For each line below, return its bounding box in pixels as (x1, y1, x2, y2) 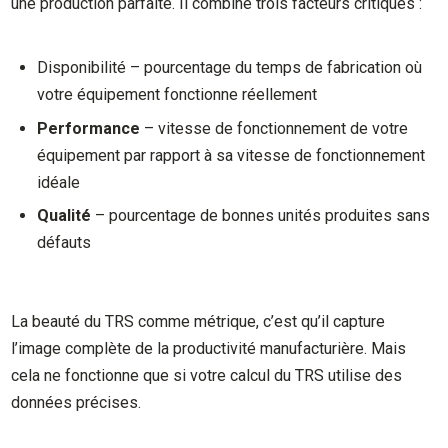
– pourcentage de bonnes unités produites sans (91, 206, 431, 226)
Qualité (37, 206, 92, 226)
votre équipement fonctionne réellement (37, 85, 318, 105)
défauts (37, 233, 92, 253)
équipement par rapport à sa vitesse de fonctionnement (37, 145, 426, 165)
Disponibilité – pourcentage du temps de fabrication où (37, 58, 423, 78)
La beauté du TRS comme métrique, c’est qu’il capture (11, 311, 386, 331)
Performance (37, 118, 141, 138)
